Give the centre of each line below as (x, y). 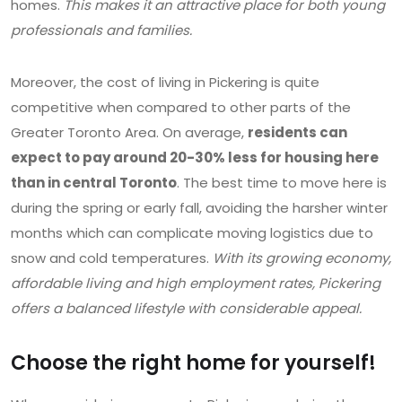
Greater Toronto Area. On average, (129, 133)
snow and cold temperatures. (112, 258)
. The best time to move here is (282, 183)
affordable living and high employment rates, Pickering (196, 284)
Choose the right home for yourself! (193, 363)
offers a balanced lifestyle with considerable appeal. (186, 309)
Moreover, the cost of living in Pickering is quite (165, 83)
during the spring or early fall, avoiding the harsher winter (199, 208)
